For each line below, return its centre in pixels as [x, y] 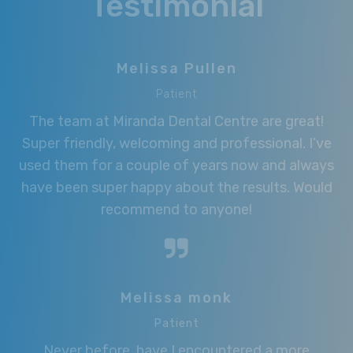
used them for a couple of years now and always [176, 165]
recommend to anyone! [176, 209]
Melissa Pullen [176, 68]
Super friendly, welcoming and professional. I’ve [176, 143]
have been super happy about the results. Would [176, 187]
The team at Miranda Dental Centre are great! [176, 121]
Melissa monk [176, 297]
